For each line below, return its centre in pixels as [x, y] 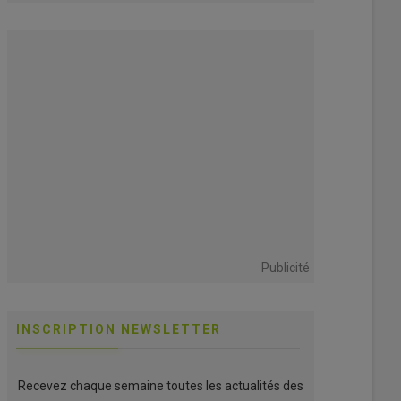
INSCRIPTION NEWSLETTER [118, 329]
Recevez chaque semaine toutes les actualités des [160, 385]
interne [135, 18]
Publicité [285, 267]
